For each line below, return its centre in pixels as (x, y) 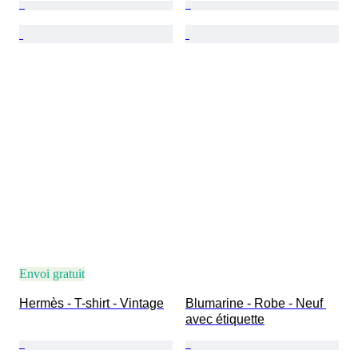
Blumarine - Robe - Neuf (256, 304)
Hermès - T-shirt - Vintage (91, 304)
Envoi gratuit (52, 274)
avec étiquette (225, 320)
